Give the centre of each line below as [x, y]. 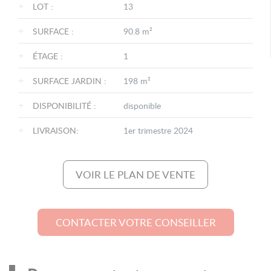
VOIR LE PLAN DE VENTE [135, 175]
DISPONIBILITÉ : [64, 106]
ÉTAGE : [48, 56]
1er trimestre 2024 [158, 131]
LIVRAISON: [56, 131]
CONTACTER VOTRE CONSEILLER [135, 223]
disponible [142, 106]
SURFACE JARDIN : [70, 81]
